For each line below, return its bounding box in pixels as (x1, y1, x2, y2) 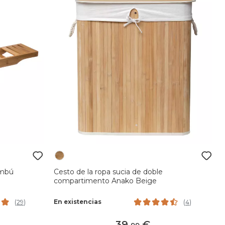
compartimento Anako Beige (53, 176, 157, 185)
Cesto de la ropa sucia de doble (53, 167, 163, 176)
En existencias (53, 198, 101, 206)
